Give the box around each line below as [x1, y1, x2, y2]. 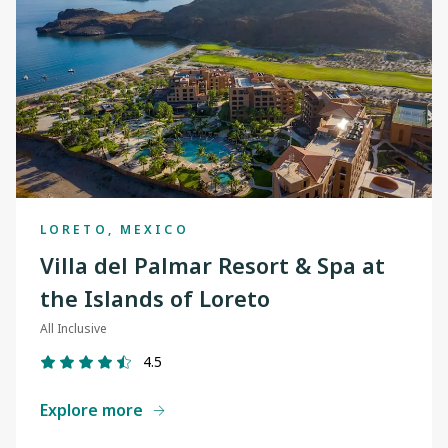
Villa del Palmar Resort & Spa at [40, 249, 385, 280]
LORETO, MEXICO [40, 220, 189, 238]
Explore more [40, 398, 143, 421]
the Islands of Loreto [40, 282, 270, 313]
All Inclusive [40, 319, 107, 337]
